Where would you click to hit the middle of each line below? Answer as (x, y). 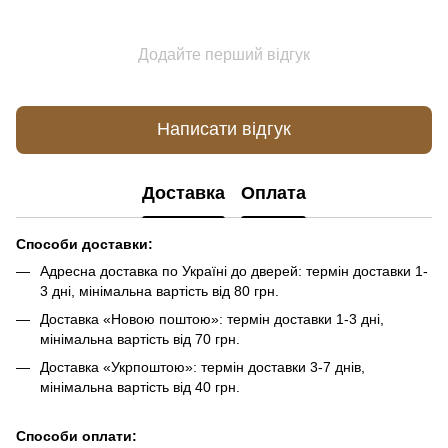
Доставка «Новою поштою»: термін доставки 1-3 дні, (212, 318)
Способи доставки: (84, 243)
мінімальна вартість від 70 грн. (140, 338)
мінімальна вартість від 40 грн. (140, 387)
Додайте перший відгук (224, 54)
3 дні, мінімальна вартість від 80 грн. (159, 290)
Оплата (273, 193)
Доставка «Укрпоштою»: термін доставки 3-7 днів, (202, 367)
